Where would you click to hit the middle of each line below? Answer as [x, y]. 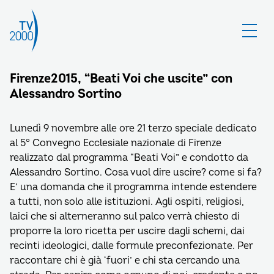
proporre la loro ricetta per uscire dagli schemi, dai [127, 231]
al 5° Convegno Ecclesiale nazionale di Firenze [116, 143]
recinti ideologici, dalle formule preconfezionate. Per [131, 246]
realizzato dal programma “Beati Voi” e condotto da [129, 158]
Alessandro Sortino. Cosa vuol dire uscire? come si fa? [136, 172]
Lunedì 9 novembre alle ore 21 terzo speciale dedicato [133, 128]
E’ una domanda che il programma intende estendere [133, 187]
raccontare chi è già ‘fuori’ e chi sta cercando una [125, 261]
